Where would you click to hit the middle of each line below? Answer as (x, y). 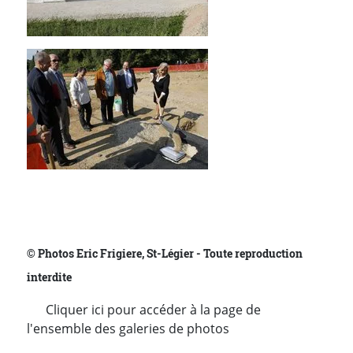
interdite (49, 278)
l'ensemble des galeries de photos (128, 329)
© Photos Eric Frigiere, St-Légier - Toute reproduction (165, 254)
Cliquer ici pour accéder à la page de (144, 310)
